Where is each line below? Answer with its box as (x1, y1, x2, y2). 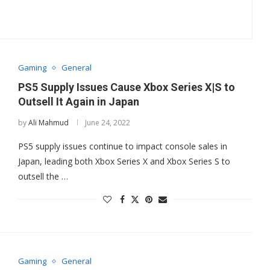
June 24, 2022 (84, 118, 130, 128)
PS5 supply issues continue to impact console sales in (17, 140, 227, 152)
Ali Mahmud (28, 118, 69, 128)
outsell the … (17, 171, 68, 182)
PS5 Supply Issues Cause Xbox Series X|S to (17, 81, 235, 93)
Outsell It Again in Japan (17, 95, 139, 108)
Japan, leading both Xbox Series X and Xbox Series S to (17, 155, 230, 167)
